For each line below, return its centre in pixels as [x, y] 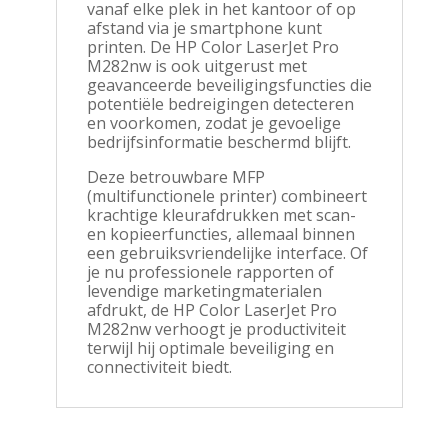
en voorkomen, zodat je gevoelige [213, 123]
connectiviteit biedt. [159, 367]
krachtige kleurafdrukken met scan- [221, 215]
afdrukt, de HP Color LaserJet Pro [211, 310]
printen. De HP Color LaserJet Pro [212, 47]
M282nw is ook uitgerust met [196, 66]
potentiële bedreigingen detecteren [220, 104]
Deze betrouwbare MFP [175, 177]
